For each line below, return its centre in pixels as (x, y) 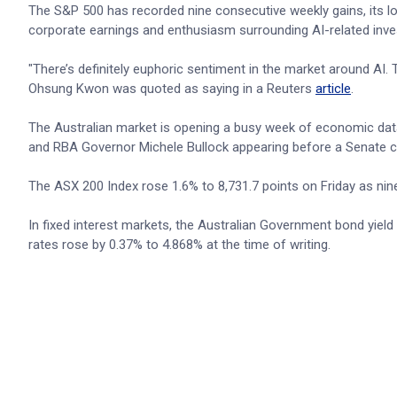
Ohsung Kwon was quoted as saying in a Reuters (172, 89)
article (333, 89)
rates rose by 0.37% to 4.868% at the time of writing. (179, 245)
